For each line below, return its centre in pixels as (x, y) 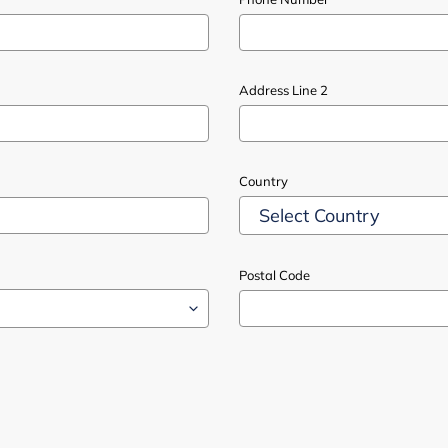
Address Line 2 (283, 89)
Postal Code (274, 274)
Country (263, 180)
